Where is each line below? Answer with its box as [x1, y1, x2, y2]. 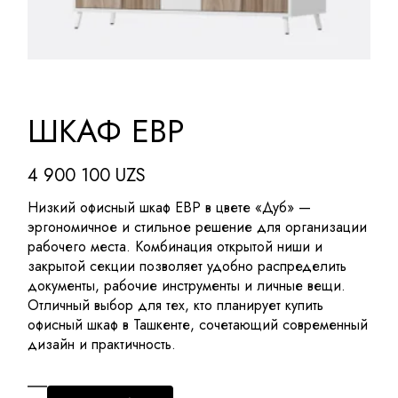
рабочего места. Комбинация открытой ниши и [28, 236, 323, 258]
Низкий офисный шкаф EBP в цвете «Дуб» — [28, 197, 312, 219]
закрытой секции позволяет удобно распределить [28, 256, 347, 277]
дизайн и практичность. [28, 334, 177, 355]
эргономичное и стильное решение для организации [28, 217, 368, 238]
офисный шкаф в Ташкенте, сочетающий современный [28, 314, 369, 336]
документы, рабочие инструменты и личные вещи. [28, 275, 346, 297]
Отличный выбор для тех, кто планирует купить [28, 295, 324, 316]
